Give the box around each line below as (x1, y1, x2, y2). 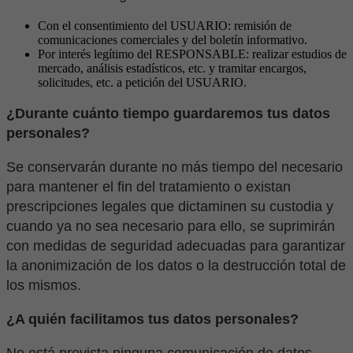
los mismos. (6, 277, 81, 294)
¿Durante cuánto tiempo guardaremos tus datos (6, 106, 330, 122)
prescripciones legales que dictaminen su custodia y (6, 199, 333, 215)
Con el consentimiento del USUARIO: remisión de (38, 19, 292, 33)
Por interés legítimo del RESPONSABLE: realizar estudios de (38, 47, 347, 61)
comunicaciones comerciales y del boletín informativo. (38, 33, 307, 47)
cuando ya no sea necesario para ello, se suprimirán (6, 218, 335, 235)
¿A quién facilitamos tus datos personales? (6, 311, 299, 328)
